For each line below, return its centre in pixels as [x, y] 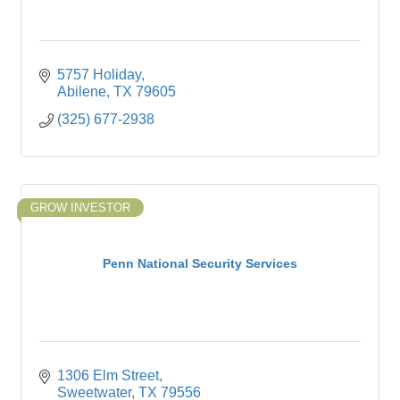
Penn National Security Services [200, 263]
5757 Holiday [99, 75]
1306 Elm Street [108, 375]
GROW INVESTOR [80, 208]
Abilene [82, 92]
